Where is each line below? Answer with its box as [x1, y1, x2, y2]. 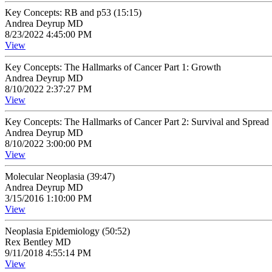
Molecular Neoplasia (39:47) [5, 171, 115, 182]
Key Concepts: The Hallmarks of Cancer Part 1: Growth [5, 62, 221, 72]
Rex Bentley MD [5, 237, 71, 247]
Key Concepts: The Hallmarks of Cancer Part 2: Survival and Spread [5, 117, 269, 127]
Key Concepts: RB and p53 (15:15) [5, 7, 141, 18]
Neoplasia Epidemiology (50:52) [5, 226, 130, 236]
